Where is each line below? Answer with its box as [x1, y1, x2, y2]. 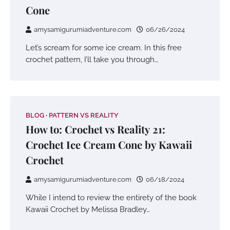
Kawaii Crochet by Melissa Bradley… [26, 204, 150, 214]
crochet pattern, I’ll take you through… [26, 54, 158, 64]
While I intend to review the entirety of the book [26, 193, 197, 202]
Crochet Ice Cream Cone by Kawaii [26, 137, 192, 151]
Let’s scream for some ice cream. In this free [26, 43, 182, 52]
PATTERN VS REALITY [49, 111, 119, 119]
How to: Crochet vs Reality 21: [26, 122, 165, 136]
